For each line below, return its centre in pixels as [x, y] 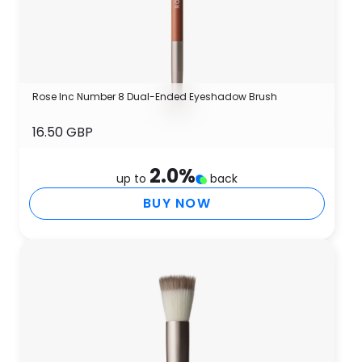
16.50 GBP [63, 132]
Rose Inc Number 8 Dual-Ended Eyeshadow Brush [155, 97]
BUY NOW [177, 203]
